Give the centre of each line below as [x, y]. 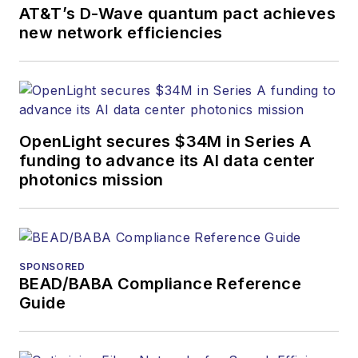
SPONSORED [52, 267]
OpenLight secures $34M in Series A [165, 142]
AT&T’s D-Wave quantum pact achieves [177, 14]
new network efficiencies [121, 33]
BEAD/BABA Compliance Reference [160, 284]
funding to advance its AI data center [167, 161]
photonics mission [91, 180]
